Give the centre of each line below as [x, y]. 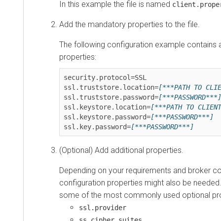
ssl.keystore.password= [107, 117]
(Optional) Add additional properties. [121, 150]
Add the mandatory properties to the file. [129, 24]
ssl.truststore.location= [111, 87]
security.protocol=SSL [105, 77]
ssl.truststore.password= [111, 97]
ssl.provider [103, 207]
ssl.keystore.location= [107, 107]
